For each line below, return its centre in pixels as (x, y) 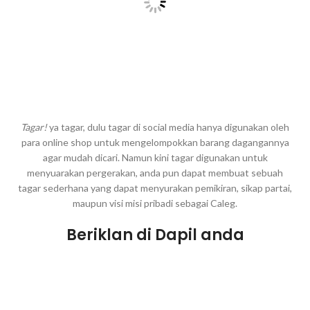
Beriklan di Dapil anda (155, 235)
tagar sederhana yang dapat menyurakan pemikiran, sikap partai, (155, 188)
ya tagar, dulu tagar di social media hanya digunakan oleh (168, 127)
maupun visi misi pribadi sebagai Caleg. (155, 203)
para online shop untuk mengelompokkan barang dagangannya (155, 143)
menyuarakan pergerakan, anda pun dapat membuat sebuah (155, 173)
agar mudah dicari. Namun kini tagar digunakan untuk (155, 158)
